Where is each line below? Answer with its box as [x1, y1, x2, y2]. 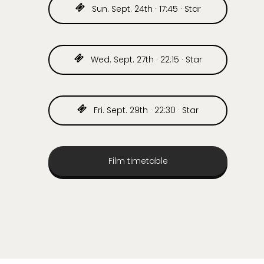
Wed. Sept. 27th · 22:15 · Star [88, 54, 202, 66]
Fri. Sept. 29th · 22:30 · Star [91, 104, 199, 117]
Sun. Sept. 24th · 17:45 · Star [89, 3, 201, 15]
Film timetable [108, 155, 168, 167]
